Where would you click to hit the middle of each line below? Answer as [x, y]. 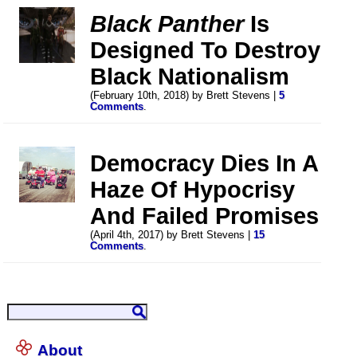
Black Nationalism [190, 76]
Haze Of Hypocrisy [193, 189]
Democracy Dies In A [204, 163]
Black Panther [167, 24]
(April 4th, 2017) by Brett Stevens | [172, 235]
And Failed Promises [205, 216]
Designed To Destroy [206, 50]
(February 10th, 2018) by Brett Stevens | [185, 95]
